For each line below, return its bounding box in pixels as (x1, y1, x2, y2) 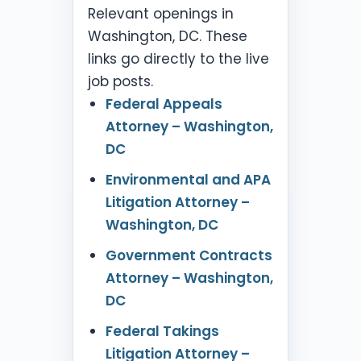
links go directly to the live (88, 48, 269, 68)
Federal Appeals (105, 93, 222, 114)
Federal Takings (105, 321, 219, 341)
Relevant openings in (88, 3, 234, 23)
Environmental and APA (105, 169, 271, 189)
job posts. (88, 71, 153, 91)
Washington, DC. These (88, 26, 247, 46)
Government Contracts (105, 245, 272, 265)
